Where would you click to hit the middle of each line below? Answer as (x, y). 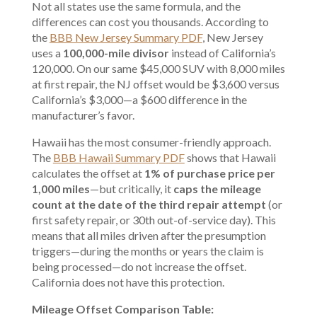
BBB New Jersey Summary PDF (126, 37)
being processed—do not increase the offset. (139, 266)
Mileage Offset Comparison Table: (122, 309)
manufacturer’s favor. (83, 115)
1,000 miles (60, 189)
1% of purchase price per (209, 173)
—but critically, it (131, 189)
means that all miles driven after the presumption (149, 235)
